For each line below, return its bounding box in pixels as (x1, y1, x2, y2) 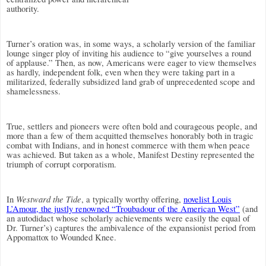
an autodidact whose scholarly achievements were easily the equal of (7, 213, 250, 224)
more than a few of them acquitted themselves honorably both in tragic (7, 129, 254, 141)
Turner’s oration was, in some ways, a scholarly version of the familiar (7, 37, 255, 49)
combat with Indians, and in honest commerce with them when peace (7, 139, 250, 151)
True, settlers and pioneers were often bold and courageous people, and (7, 120, 257, 132)
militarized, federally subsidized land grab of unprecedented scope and (7, 75, 255, 87)
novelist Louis (183, 194, 232, 205)
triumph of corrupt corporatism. (7, 158, 116, 170)
